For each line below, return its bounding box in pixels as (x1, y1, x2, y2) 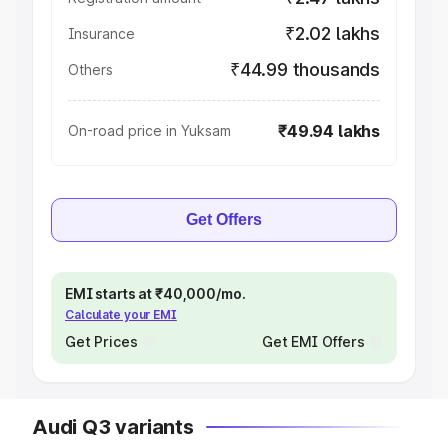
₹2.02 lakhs (284, 23, 380, 44)
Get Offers (186, 211, 262, 228)
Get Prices (65, 333, 138, 350)
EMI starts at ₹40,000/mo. (65, 285, 246, 302)
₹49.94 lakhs (278, 121, 380, 141)
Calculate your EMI (65, 307, 177, 322)
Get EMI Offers (261, 333, 365, 350)
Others (68, 61, 113, 78)
